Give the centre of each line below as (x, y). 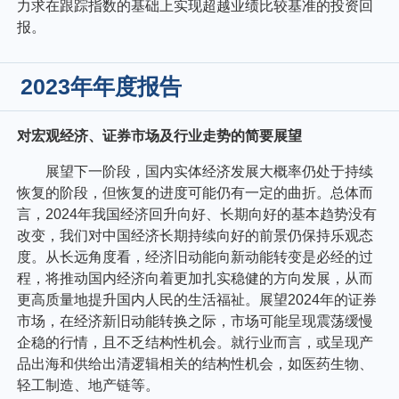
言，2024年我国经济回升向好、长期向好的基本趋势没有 (197, 215)
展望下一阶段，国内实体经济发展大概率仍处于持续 (210, 172)
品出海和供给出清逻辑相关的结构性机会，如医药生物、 (195, 364)
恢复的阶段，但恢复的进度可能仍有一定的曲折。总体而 (195, 193)
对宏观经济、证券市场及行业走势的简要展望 (160, 136)
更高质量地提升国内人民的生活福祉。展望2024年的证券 (197, 300)
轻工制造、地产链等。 (89, 386)
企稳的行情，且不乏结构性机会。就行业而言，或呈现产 (195, 343)
